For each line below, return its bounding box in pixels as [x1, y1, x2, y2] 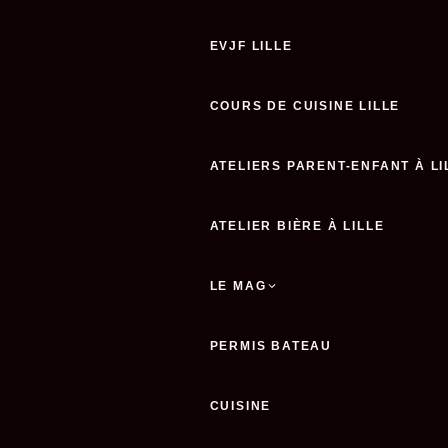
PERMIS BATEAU [209, 339, 332, 353]
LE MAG [209, 279, 267, 293]
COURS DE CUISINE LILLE [209, 99, 401, 113]
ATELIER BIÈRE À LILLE [209, 219, 385, 233]
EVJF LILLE [209, 39, 293, 53]
